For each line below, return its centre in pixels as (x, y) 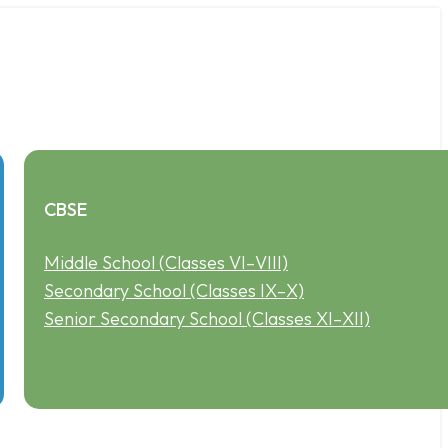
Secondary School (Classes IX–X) (174, 290)
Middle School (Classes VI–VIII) (166, 262)
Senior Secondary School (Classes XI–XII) (207, 318)
